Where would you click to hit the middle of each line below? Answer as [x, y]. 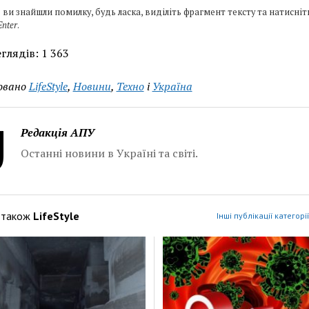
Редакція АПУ [57, 132]
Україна [172, 86]
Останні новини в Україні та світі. [109, 153]
